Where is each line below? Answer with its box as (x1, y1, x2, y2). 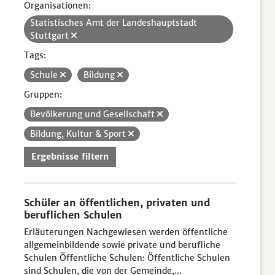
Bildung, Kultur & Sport (30, 128, 128, 139)
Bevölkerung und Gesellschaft (30, 109, 157, 120)
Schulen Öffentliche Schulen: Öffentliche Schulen (24, 252, 230, 263)
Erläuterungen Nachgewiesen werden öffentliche (24, 227, 228, 238)
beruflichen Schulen (24, 209, 122, 221)
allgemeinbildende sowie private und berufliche (24, 239, 220, 250)
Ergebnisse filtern (31, 151, 109, 162)
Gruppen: (24, 89, 62, 100)
